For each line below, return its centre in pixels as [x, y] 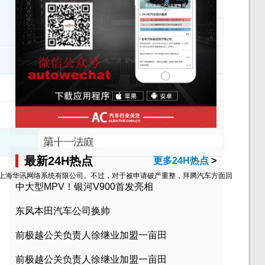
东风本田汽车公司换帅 [63, 211]
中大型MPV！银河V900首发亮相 [84, 187]
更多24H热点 [181, 161]
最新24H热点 [59, 161]
